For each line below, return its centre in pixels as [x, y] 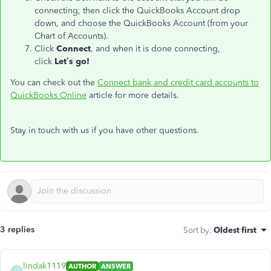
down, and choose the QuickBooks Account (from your [141, 23]
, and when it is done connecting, [155, 49]
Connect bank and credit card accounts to [178, 83]
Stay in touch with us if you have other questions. [105, 130]
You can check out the [54, 83]
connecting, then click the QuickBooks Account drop [137, 11]
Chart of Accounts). [71, 36]
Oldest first [235, 230]
